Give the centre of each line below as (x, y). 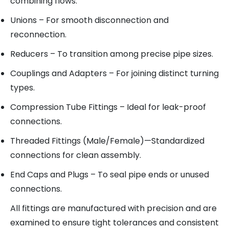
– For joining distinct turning (163, 73)
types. (22, 88)
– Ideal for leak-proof (162, 107)
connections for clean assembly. (76, 155)
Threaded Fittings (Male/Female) (77, 141)
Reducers (29, 54)
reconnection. (38, 35)
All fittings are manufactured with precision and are (113, 208)
